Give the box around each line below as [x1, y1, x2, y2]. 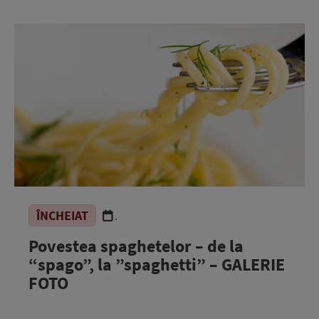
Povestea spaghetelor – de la [28, 235, 244, 257]
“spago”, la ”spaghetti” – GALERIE [28, 253, 285, 276]
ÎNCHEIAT [36, 207, 88, 224]
